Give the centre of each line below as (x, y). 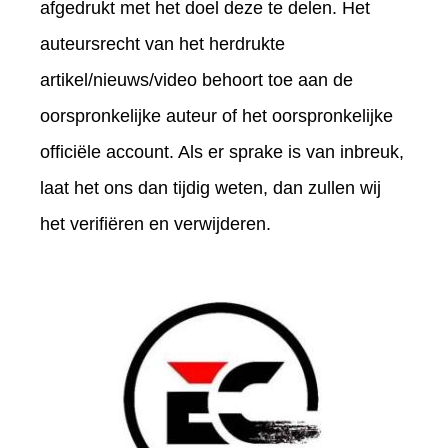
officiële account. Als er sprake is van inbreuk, (222, 151)
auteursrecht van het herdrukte (162, 43)
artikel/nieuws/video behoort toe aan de (196, 79)
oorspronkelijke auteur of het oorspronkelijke (216, 115)
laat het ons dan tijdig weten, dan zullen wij (210, 187)
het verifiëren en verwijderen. (155, 223)
